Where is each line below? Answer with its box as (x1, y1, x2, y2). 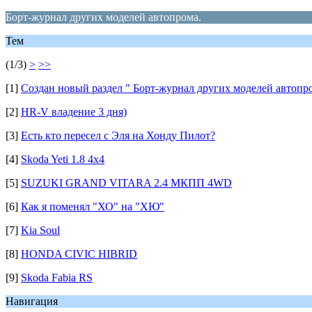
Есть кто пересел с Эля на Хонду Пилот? (21, 130, 215, 141)
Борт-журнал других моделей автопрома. (6, 11, 201, 23)
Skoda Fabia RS (21, 272, 93, 283)
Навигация (6, 295, 58, 307)
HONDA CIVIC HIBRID (21, 248, 137, 260)
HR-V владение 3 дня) (21, 106, 127, 118)
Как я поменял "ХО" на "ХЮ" (21, 201, 164, 212)
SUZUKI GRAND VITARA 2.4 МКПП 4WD (21, 177, 232, 189)
